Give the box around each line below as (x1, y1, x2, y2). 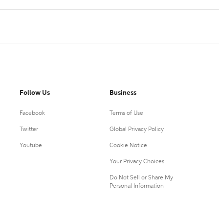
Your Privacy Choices (109, 159, 164, 165)
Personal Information (109, 183, 164, 189)
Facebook (20, 110, 45, 116)
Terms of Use (109, 110, 143, 116)
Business (109, 89, 136, 96)
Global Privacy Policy (109, 127, 164, 132)
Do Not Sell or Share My (109, 175, 173, 181)
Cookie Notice (109, 143, 147, 149)
